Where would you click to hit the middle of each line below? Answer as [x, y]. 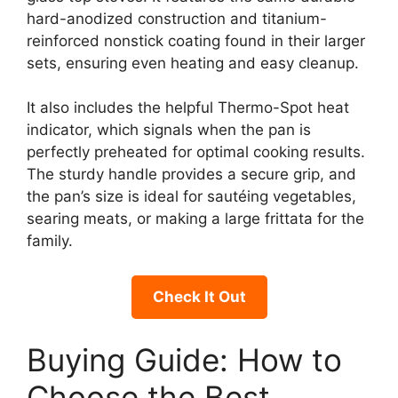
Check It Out [199, 296]
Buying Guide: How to [184, 360]
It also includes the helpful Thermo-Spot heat [188, 108]
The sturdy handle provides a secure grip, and [191, 175]
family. [50, 241]
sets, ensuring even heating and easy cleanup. [193, 63]
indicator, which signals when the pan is [169, 130]
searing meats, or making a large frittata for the [195, 219]
